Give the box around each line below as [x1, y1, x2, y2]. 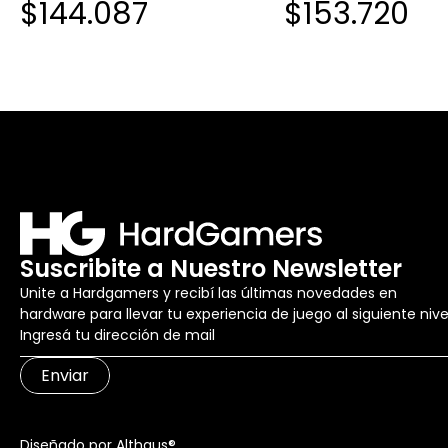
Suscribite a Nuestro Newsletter [20, 252, 402, 286]
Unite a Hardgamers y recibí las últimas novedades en [20, 283, 397, 304]
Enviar [41, 364, 89, 388]
